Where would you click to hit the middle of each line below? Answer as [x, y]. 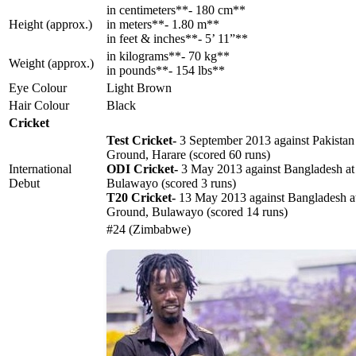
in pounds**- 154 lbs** [166, 71]
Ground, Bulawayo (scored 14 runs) [197, 212]
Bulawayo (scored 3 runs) [171, 184]
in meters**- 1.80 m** [163, 25]
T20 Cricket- [141, 198]
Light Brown [139, 88]
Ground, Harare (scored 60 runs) [188, 155]
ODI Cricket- [142, 169]
